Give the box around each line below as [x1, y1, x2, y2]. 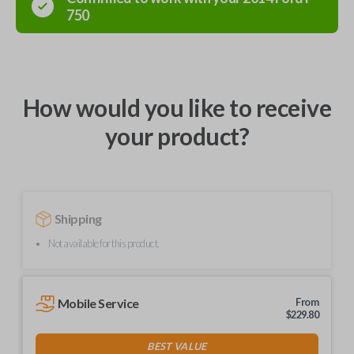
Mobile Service [57, 295, 139, 311]
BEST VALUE [147, 339, 207, 352]
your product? [104, 122, 250, 150]
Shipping [54, 211, 102, 226]
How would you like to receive [22, 93, 332, 122]
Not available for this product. [48, 236, 160, 250]
